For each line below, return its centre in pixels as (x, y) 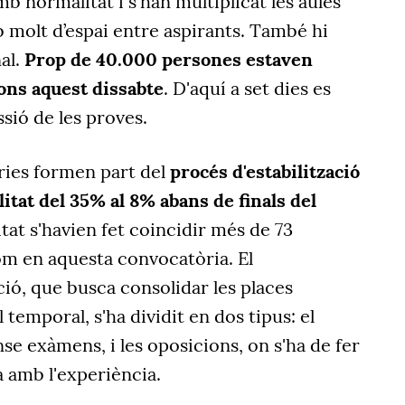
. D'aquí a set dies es (247, 89)
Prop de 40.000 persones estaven (169, 60)
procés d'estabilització (265, 172)
